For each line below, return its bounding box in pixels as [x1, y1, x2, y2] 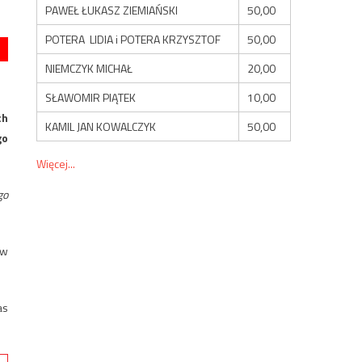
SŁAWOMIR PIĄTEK [45, 88, 137, 106]
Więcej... [36, 154, 76, 172]
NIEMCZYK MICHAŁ [45, 59, 133, 77]
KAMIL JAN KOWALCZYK [45, 117, 157, 135]
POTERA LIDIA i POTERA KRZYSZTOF [45, 30, 221, 48]
